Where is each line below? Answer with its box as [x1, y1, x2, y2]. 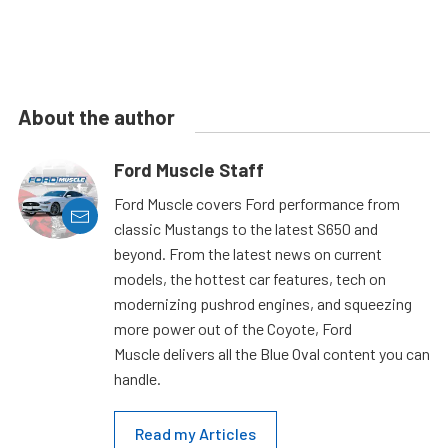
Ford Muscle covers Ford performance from [114, 194, 400, 214]
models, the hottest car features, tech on [114, 269, 386, 289]
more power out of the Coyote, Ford [114, 319, 352, 339]
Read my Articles [135, 424, 256, 444]
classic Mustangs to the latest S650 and [114, 219, 378, 239]
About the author [18, 105, 175, 130]
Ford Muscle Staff [114, 159, 264, 182]
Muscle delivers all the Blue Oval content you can [114, 344, 430, 364]
